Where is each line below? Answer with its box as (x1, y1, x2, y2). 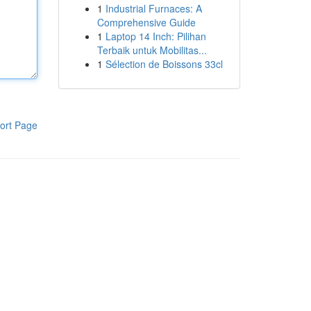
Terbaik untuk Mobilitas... (96, 43, 207, 57)
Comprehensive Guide (96, 15, 196, 29)
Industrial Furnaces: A (105, 1, 202, 15)
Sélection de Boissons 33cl (105, 57, 223, 71)
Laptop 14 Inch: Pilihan (105, 29, 206, 43)
